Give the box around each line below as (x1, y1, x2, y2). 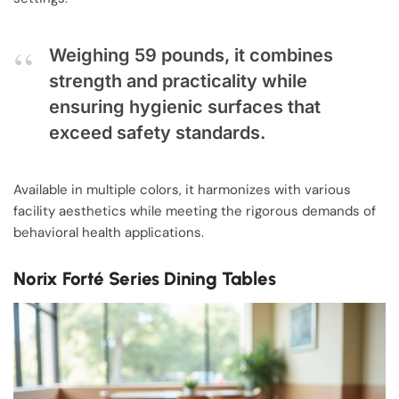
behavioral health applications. (13, 224, 204, 242)
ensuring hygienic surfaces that (49, 95, 321, 118)
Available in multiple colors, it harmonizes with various (13, 181, 351, 199)
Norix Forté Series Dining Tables (13, 266, 276, 289)
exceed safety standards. (49, 121, 265, 143)
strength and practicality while (49, 69, 307, 92)
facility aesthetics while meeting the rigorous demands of (13, 202, 376, 221)
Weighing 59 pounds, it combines (49, 44, 333, 66)
